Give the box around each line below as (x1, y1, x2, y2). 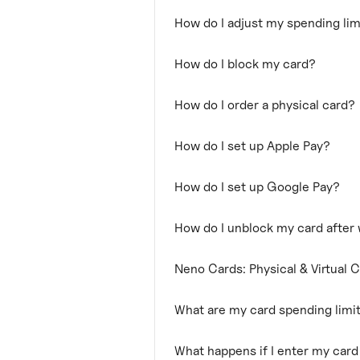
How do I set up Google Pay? (174, 179, 340, 194)
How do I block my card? (174, 56, 316, 72)
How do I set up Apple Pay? (174, 138, 330, 153)
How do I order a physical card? (174, 97, 355, 112)
